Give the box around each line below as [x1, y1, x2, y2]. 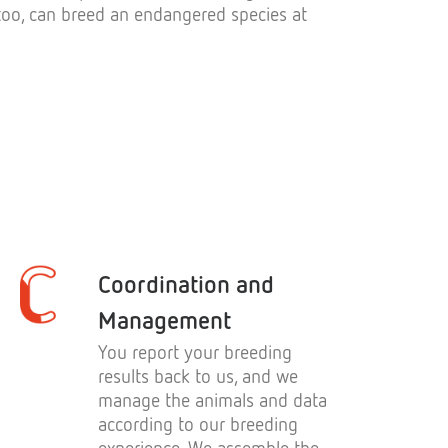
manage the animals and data [98, 388, 327, 411]
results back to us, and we [98, 364, 298, 387]
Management [98, 305, 231, 334]
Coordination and [98, 269, 274, 298]
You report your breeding [98, 340, 292, 363]
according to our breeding [98, 412, 298, 435]
